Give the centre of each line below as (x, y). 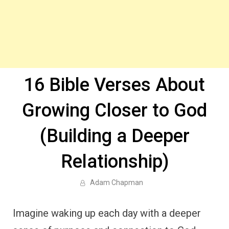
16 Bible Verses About (114, 85)
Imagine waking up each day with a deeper (107, 213)
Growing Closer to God (114, 110)
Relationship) (114, 162)
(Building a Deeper (114, 136)
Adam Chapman (116, 182)
